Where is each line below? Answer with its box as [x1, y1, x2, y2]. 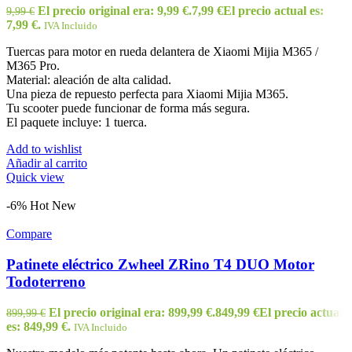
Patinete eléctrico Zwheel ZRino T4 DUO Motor [6, 256, 314, 273]
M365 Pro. [6, 59, 60, 73]
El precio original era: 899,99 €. [49, 305, 215, 319]
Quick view [6, 170, 64, 185]
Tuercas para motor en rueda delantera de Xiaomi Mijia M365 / [6, 45, 318, 59]
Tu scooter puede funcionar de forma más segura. [6, 101, 250, 115]
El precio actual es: [223, 4, 324, 18]
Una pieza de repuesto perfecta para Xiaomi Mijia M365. [6, 87, 288, 101]
